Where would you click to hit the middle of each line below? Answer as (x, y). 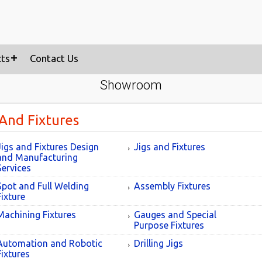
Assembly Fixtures (172, 186)
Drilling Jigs (158, 243)
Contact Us (54, 58)
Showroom (131, 85)
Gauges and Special (175, 215)
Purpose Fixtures (169, 225)
